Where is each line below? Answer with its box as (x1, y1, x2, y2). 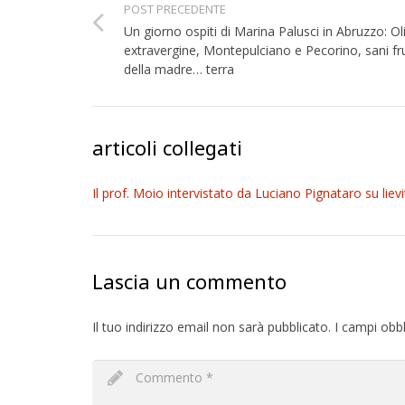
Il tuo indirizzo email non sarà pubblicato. (92, 318, 331, 336)
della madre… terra (124, 61, 234, 79)
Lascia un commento (92, 268, 287, 296)
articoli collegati (92, 134, 242, 162)
